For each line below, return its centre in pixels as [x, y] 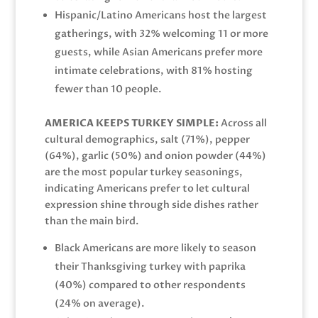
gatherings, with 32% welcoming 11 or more [161, 33]
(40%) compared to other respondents [150, 285]
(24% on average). [99, 303]
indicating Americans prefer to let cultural [147, 188]
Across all [242, 123]
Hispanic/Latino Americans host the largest [160, 15]
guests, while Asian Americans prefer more [158, 52]
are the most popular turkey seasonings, [143, 172]
